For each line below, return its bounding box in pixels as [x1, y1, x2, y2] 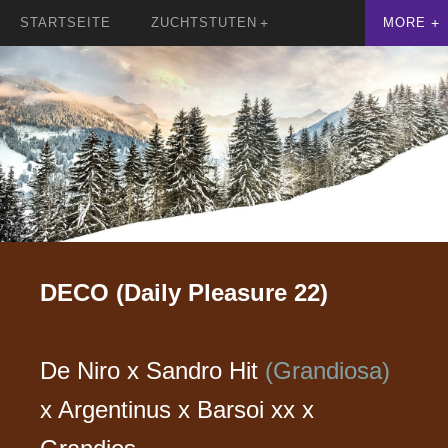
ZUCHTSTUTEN [151, 15, 257, 30]
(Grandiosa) [265, 356, 391, 384]
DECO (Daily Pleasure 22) [40, 278, 329, 306]
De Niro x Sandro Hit [40, 356, 266, 384]
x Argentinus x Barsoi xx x [40, 395, 315, 423]
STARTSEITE [20, 15, 111, 30]
